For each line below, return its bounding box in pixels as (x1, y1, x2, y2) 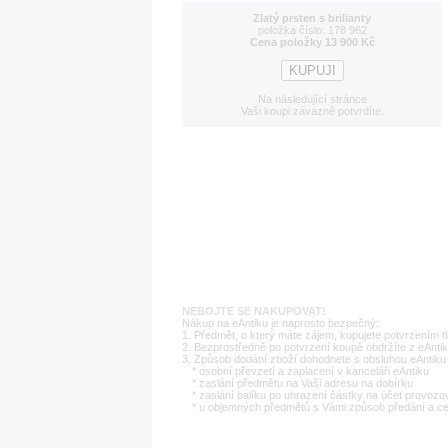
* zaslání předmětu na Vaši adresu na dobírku (192, 377, 413, 389)
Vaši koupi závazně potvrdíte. (240, 105, 384, 117)
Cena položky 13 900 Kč (249, 36, 375, 48)
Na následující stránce (257, 93, 367, 105)
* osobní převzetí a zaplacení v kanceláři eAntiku (192, 365, 429, 377)
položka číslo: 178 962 (257, 24, 367, 36)
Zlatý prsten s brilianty (253, 12, 371, 24)
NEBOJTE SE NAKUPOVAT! (182, 305, 326, 317)
